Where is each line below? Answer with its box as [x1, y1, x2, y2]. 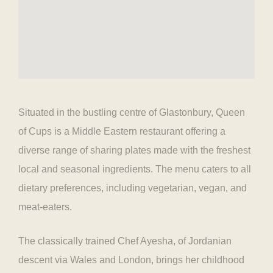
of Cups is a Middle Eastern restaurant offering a [18, 126, 225, 136]
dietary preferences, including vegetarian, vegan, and [18, 183, 247, 193]
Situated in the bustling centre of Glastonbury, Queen [18, 107, 245, 118]
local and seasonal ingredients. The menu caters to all [18, 164, 251, 174]
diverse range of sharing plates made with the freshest [18, 145, 250, 155]
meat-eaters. [18, 202, 72, 212]
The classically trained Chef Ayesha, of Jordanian [18, 236, 232, 246]
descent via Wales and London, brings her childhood [18, 255, 244, 265]
